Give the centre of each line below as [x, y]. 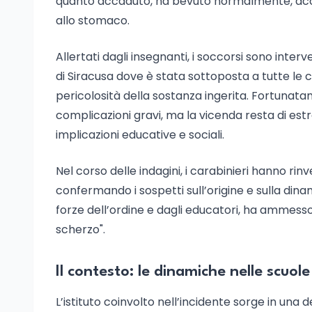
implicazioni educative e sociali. [140, 135]
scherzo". [80, 229]
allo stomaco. [93, 21]
